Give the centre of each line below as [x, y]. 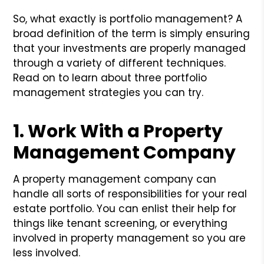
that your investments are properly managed [130, 48]
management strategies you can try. [108, 92]
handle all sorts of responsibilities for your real [130, 194]
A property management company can [115, 179]
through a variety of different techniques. [120, 63]
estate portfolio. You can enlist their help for [125, 208]
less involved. [47, 253]
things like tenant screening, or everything [121, 223]
